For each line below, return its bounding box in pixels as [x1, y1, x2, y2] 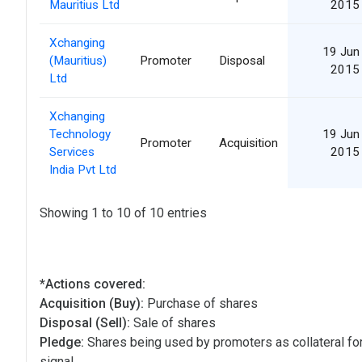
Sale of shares [133, 314, 216, 330]
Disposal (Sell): [40, 314, 133, 330]
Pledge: [40, 334, 87, 350]
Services [49, 144, 95, 159]
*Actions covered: [40, 276, 145, 292]
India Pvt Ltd [49, 162, 116, 177]
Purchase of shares [147, 295, 258, 311]
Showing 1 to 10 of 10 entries [40, 205, 207, 221]
